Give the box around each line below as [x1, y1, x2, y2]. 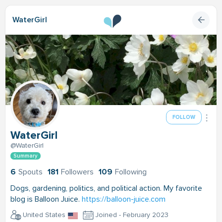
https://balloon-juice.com [82, 194, 166, 204]
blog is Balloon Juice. [10, 194, 82, 204]
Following [115, 167, 147, 177]
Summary [13, 153, 38, 159]
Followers [61, 167, 94, 177]
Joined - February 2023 [95, 211, 168, 219]
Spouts [18, 167, 43, 177]
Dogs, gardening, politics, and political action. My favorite [10, 183, 202, 193]
